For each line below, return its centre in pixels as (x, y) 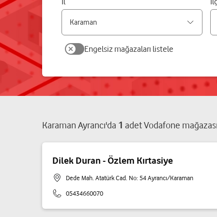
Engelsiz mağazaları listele (129, 49)
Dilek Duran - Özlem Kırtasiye (113, 160)
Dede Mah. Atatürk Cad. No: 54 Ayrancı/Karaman (130, 178)
